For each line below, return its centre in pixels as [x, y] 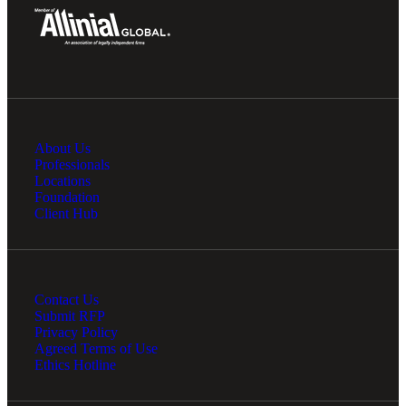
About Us [63, 148]
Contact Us [67, 299]
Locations [63, 180]
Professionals [72, 164]
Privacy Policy [76, 332]
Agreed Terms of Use [96, 348]
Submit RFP [70, 315]
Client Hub [66, 213]
